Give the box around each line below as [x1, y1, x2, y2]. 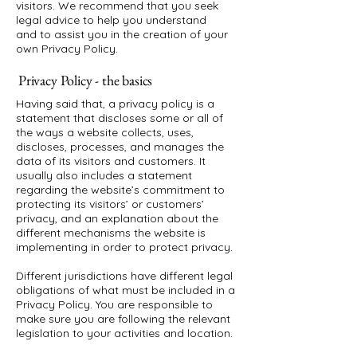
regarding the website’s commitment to [16, 182, 225, 197]
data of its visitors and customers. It [16, 154, 206, 168]
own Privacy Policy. [16, 41, 118, 56]
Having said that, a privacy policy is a [16, 96, 214, 111]
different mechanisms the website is [16, 226, 206, 240]
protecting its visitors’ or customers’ [16, 197, 204, 211]
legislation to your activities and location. [16, 326, 236, 340]
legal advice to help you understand [16, 13, 206, 27]
